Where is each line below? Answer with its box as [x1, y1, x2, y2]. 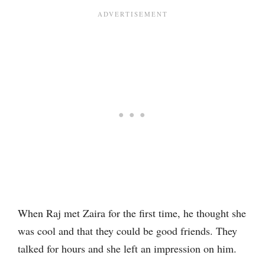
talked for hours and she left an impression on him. [18, 241, 237, 256]
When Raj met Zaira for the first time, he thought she [18, 206, 246, 220]
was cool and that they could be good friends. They [18, 224, 237, 238]
